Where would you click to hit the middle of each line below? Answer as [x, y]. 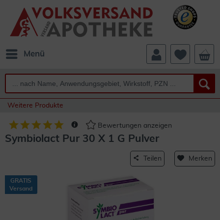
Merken [200, 159]
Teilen [152, 159]
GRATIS [21, 181]
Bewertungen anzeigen [134, 126]
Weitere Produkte [35, 106]
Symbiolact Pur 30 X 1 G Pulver [82, 139]
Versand [21, 189]
